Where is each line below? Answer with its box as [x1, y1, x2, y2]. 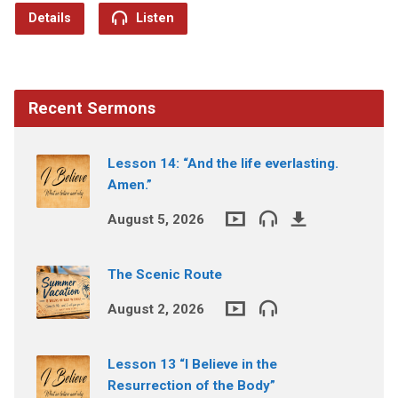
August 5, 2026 [107, 211, 204, 227]
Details [28, 10, 71, 26]
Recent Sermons [28, 98, 155, 117]
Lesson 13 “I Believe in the [107, 355, 277, 372]
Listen [131, 10, 174, 26]
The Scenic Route [107, 266, 222, 283]
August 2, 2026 [107, 300, 204, 317]
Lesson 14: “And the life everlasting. [107, 155, 338, 171]
